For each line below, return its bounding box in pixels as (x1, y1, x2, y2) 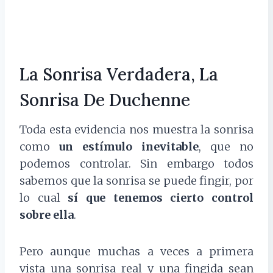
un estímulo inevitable (59, 140, 199, 154)
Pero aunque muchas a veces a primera (19, 244, 253, 259)
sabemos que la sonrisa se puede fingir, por (19, 174, 253, 188)
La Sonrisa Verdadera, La (19, 63, 218, 86)
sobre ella (19, 208, 74, 222)
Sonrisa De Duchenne (19, 89, 190, 112)
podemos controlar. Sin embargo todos (19, 157, 253, 171)
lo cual (19, 191, 68, 205)
